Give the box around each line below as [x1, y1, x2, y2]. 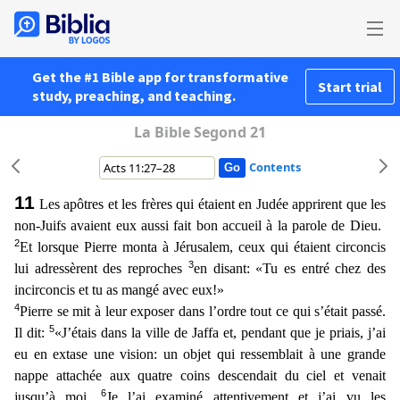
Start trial [318, 78, 382, 96]
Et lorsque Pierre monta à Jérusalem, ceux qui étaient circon [20, 239, 371, 254]
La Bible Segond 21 [134, 122, 266, 142]
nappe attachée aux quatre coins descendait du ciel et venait [14, 368, 386, 383]
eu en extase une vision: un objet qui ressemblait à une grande [14, 346, 386, 362]
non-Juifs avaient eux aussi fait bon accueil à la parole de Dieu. [14, 218, 386, 233]
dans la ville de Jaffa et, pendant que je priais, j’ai [101, 325, 386, 340]
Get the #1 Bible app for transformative [32, 68, 288, 86]
